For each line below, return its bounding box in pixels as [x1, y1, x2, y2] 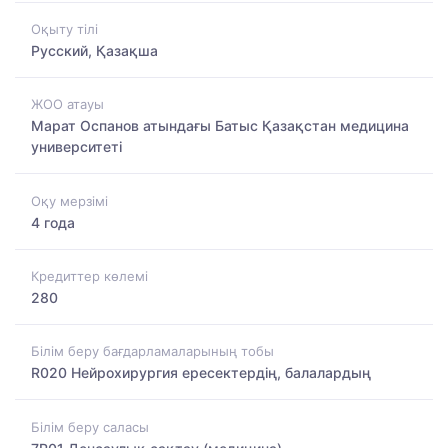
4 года [31, 213, 75, 231]
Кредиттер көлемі [31, 267, 148, 284]
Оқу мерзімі [31, 192, 108, 209]
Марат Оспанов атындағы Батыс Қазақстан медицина [31, 117, 409, 135]
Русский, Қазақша [31, 41, 158, 59]
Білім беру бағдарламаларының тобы [31, 343, 274, 360]
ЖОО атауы [31, 96, 104, 113]
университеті [31, 138, 122, 156]
